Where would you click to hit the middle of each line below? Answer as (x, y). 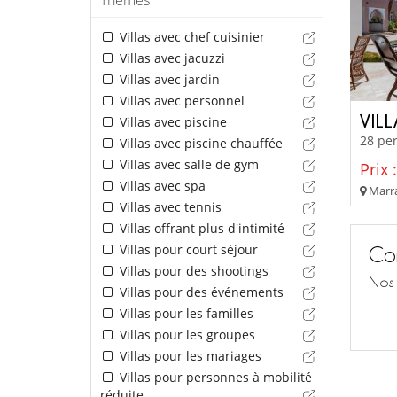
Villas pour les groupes (185, 334)
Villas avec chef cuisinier (190, 36)
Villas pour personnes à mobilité (214, 377)
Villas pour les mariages (188, 355)
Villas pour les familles (184, 313)
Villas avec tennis (168, 206)
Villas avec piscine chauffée (199, 143)
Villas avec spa (160, 185)
